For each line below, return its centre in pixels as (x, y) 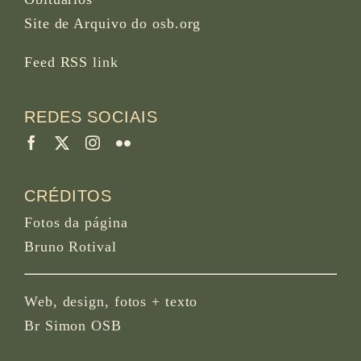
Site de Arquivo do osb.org (113, 24)
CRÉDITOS (68, 196)
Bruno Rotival (71, 247)
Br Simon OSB (73, 326)
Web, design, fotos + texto (111, 302)
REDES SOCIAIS (91, 117)
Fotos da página (76, 223)
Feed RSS (56, 62)
